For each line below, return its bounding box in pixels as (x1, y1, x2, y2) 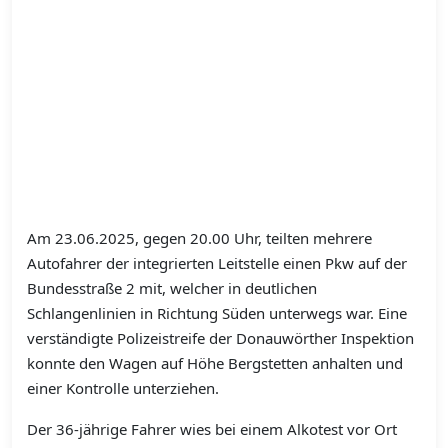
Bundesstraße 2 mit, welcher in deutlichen (27, 278, 317, 299)
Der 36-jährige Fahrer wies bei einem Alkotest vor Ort (27, 419, 397, 440)
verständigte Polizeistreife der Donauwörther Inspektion (27, 328, 414, 349)
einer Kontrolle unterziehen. (27, 378, 219, 399)
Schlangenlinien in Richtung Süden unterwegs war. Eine (27, 303, 407, 324)
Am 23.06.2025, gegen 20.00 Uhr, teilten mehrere (27, 228, 372, 249)
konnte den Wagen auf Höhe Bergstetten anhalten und (27, 353, 403, 374)
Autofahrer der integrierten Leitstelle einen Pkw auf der (27, 253, 407, 274)
